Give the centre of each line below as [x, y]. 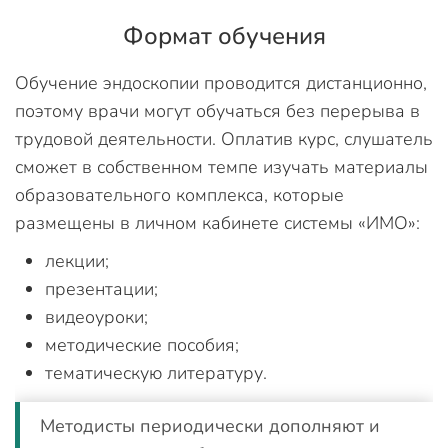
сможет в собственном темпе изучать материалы [221, 167]
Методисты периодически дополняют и [210, 426]
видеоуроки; [96, 317]
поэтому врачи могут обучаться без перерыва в [217, 111]
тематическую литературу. [156, 373]
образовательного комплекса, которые [179, 195]
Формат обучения [224, 36]
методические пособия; [142, 345]
